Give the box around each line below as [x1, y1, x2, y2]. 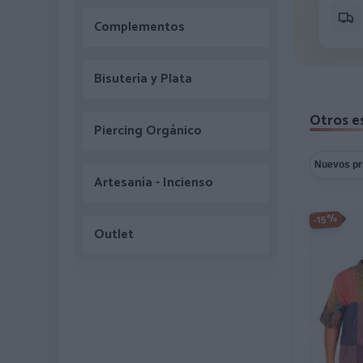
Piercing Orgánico [94, 120, 202, 142]
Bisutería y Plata [94, 68, 192, 90]
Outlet [94, 224, 134, 246]
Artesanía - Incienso [94, 172, 213, 194]
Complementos [94, 16, 185, 38]
